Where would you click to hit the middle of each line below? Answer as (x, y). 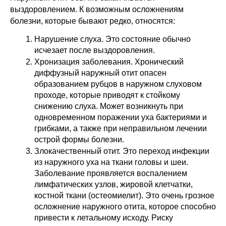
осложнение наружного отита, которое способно (125, 207)
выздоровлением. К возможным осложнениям (97, 9)
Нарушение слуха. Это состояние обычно (112, 39)
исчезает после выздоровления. (95, 50)
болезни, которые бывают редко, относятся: (93, 21)
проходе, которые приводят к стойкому (107, 95)
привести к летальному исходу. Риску (104, 218)
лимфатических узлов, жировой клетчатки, (114, 185)
